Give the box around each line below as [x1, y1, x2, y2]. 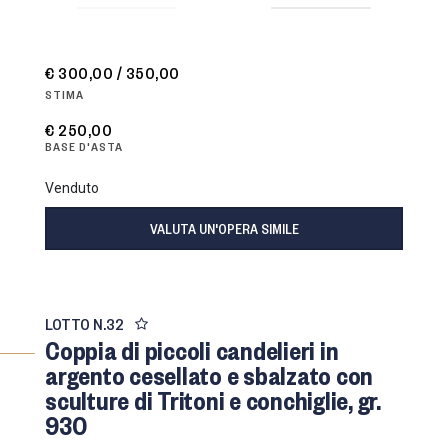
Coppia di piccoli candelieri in [45, 333, 339, 366]
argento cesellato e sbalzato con [45, 358, 373, 391]
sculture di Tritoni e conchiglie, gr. [45, 383, 381, 416]
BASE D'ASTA [45, 138, 123, 154]
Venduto [45, 180, 99, 196]
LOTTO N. [45, 313, 106, 333]
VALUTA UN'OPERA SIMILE [149, 219, 299, 237]
